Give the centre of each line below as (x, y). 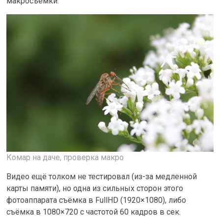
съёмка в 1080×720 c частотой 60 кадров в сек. (94, 212)
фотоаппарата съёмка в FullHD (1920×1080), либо (96, 200)
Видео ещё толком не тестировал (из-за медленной (102, 177)
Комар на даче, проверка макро (65, 158)
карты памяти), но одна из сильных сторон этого (95, 189)
